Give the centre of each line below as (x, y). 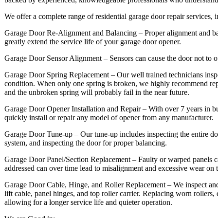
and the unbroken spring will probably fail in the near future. (97, 92)
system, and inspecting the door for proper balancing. (86, 143)
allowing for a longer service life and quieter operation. (88, 202)
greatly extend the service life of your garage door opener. (93, 41)
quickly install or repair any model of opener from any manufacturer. (109, 117)
